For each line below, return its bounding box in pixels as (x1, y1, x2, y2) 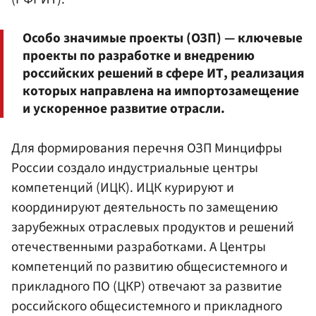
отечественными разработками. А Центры (11, 236, 266, 257)
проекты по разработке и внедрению (23, 45, 255, 66)
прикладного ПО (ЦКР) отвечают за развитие (11, 276, 282, 296)
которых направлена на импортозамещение (23, 80, 299, 101)
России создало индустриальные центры (11, 157, 258, 178)
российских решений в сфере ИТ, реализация (23, 63, 304, 83)
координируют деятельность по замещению (11, 197, 278, 217)
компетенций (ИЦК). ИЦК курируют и (11, 177, 234, 197)
